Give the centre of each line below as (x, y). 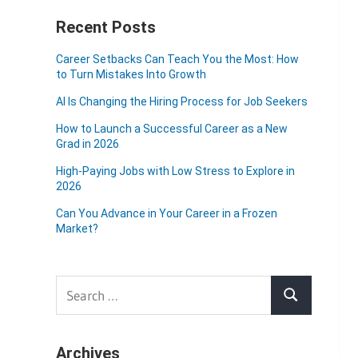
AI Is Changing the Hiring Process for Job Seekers (181, 101)
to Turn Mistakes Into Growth (131, 74)
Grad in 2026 (87, 144)
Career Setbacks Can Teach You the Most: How (177, 59)
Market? (77, 229)
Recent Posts (105, 27)
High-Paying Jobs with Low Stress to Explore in (175, 171)
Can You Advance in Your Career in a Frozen (166, 213)
